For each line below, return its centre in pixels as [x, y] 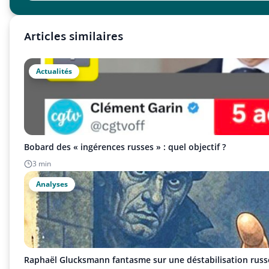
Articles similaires [74, 38]
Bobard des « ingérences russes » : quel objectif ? [125, 147]
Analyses [52, 184]
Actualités [54, 71]
